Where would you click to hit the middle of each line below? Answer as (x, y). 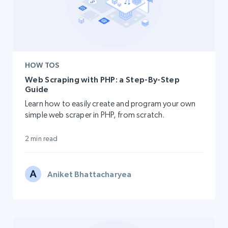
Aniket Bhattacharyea (90, 174)
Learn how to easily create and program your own (110, 103)
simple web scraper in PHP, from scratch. (95, 115)
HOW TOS (42, 65)
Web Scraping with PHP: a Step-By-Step (102, 79)
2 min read (41, 138)
